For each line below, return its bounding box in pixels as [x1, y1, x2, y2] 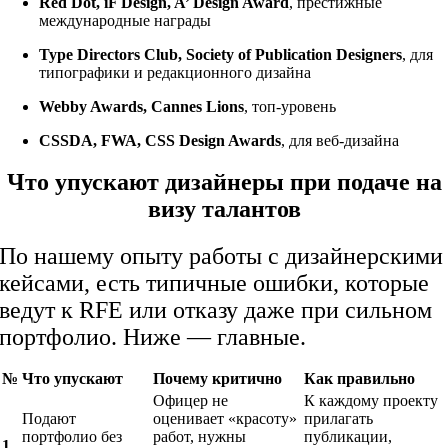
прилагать [304, 410, 374, 428]
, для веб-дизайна [281, 131, 400, 149]
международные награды [39, 11, 212, 29]
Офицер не [153, 392, 229, 410]
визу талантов [147, 196, 301, 223]
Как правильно [304, 370, 416, 388]
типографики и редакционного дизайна [39, 63, 312, 81]
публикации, [304, 428, 393, 446]
